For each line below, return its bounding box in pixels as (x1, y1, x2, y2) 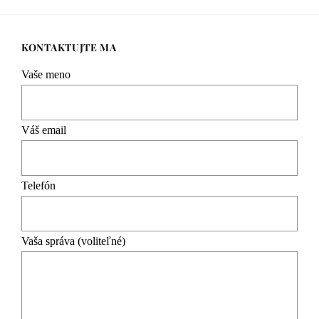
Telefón (21, 179, 56, 192)
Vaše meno (21, 68, 70, 81)
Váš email (21, 124, 66, 137)
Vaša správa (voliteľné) (21, 235, 125, 248)
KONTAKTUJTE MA (21, 41, 117, 55)
